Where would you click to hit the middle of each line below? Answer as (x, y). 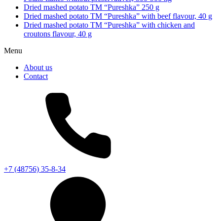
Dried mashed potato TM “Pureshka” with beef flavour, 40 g (118, 16)
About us (38, 67)
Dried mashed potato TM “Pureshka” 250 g (92, 7)
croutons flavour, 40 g (58, 34)
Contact (36, 76)
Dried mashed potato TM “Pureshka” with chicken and (109, 25)
